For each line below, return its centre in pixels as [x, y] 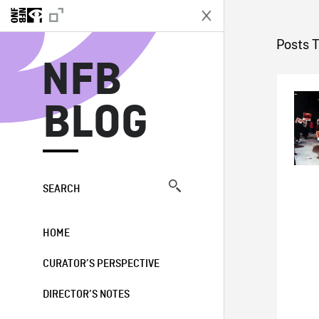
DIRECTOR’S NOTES [86, 295]
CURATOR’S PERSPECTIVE [101, 264]
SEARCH [62, 189]
